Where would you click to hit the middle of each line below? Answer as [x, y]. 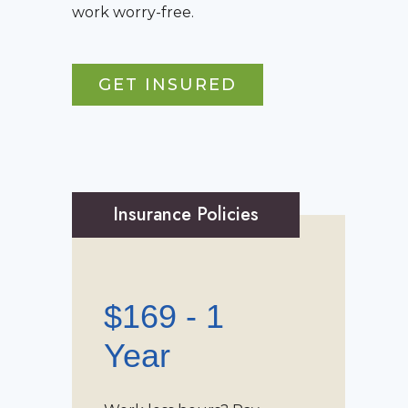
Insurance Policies [186, 214]
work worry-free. [133, 12]
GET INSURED [168, 85]
